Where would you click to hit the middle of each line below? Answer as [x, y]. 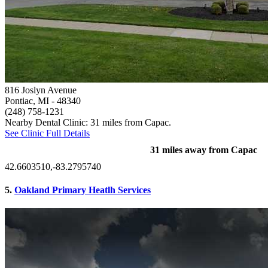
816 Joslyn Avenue [41, 90]
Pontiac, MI [27, 100]
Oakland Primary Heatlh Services [83, 190]
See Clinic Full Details [47, 133]
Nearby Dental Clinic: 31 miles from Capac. [88, 122]
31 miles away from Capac [204, 150]
